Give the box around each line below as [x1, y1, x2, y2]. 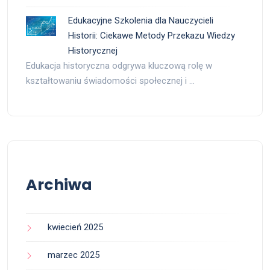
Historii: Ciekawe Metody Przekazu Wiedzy [68, 30, 235, 42]
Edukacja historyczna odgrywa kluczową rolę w [26, 60, 212, 72]
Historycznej [68, 45, 118, 57]
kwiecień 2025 [48, 222, 103, 233]
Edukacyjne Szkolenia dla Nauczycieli [68, 15, 213, 27]
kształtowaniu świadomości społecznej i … [26, 75, 195, 87]
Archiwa [26, 174, 92, 196]
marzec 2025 [48, 250, 99, 261]
